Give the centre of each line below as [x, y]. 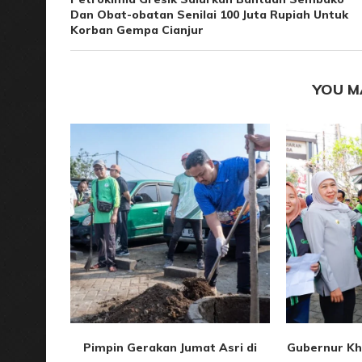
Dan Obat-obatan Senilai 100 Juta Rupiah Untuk [209, 15]
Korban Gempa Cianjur [137, 30]
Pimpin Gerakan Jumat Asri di [170, 347]
